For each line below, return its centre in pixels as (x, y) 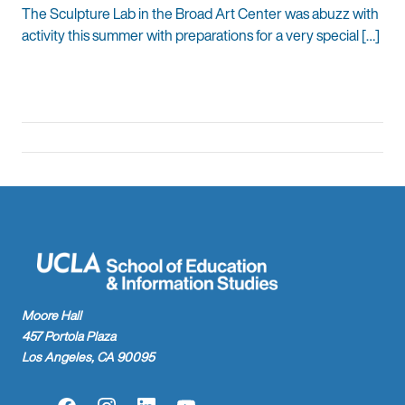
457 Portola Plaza (69, 336)
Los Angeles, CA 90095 (88, 357)
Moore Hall (52, 316)
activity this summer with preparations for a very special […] (201, 35)
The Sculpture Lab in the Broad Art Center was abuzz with (200, 13)
